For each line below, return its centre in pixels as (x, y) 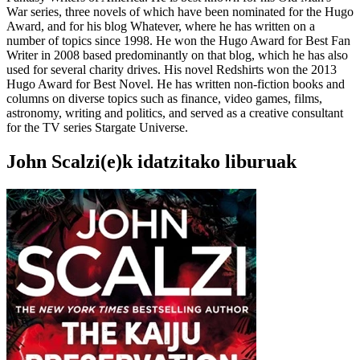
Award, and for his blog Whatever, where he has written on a (161, 27)
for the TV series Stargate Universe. (97, 128)
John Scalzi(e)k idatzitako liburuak (151, 162)
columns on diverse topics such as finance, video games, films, (164, 99)
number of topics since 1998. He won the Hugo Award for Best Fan (178, 41)
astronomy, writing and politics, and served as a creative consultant (175, 113)
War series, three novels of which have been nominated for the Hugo (180, 12)
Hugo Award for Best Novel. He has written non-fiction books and (176, 84)
